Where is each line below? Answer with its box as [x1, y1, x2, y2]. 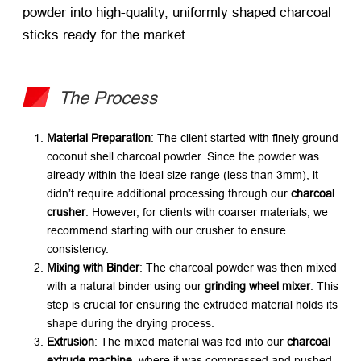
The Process [59, 87, 157, 108]
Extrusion [47, 334, 94, 348]
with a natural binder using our [47, 279, 205, 293]
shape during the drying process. [47, 316, 214, 330]
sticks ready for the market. [23, 27, 189, 43]
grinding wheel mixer [205, 279, 310, 293]
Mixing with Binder [47, 260, 139, 274]
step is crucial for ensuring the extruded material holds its [47, 297, 338, 311]
